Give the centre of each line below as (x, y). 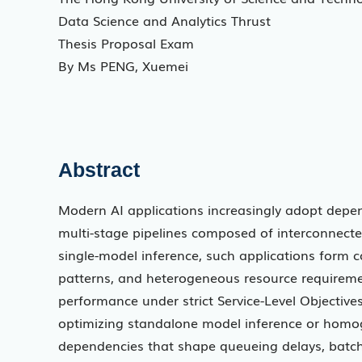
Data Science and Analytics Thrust (164, 20)
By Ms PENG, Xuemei (123, 65)
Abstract (99, 169)
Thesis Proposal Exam (126, 42)
